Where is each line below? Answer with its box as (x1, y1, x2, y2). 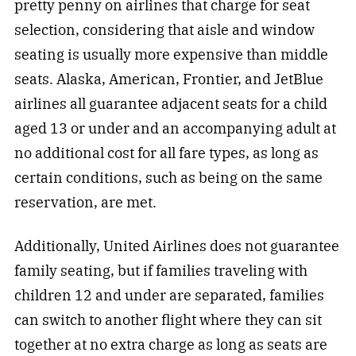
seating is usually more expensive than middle (14, 44, 328, 64)
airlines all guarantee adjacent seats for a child (14, 94, 327, 113)
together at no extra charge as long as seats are (14, 335, 327, 354)
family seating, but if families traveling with (14, 261, 308, 280)
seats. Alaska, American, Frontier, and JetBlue (14, 69, 323, 88)
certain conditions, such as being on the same (14, 168, 323, 187)
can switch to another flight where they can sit (14, 310, 322, 329)
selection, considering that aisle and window (14, 20, 315, 39)
